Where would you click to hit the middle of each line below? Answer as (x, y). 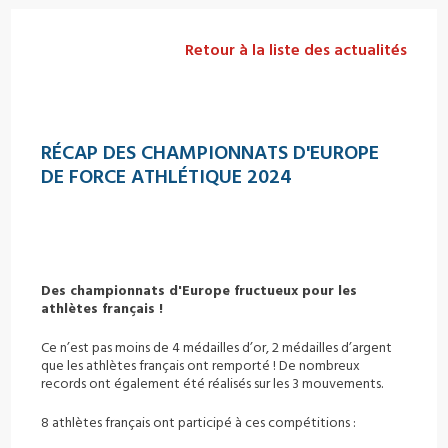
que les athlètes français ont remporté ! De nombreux (201, 366)
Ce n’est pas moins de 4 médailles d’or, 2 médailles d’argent (217, 348)
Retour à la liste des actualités (295, 50)
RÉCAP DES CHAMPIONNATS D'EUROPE (210, 153)
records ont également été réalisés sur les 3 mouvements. (212, 384)
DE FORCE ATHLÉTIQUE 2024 (173, 177)
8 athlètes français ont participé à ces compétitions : (199, 423)
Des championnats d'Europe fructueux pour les (199, 291)
